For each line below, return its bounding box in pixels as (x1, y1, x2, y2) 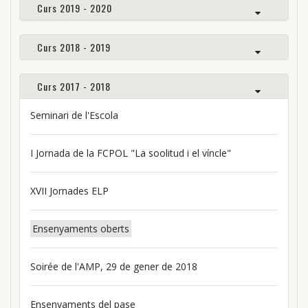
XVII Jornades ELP (30, 184, 109, 198)
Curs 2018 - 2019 (37, 40, 111, 55)
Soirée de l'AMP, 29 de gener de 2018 (30, 260, 197, 274)
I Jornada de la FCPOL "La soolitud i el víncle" (30, 146, 231, 160)
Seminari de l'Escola (30, 109, 118, 122)
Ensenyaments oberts (32, 222, 129, 236)
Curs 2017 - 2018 (37, 79, 111, 94)
